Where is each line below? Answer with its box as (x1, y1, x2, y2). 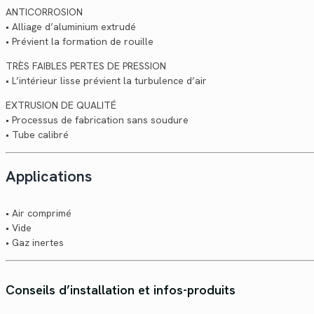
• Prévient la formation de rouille (6, 34, 153, 48)
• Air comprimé (6, 206, 71, 219)
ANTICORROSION (6, 5, 83, 18)
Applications (6, 165, 92, 186)
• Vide (6, 221, 32, 234)
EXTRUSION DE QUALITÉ (6, 98, 116, 111)
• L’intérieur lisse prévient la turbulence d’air (6, 74, 207, 87)
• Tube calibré (6, 128, 69, 141)
